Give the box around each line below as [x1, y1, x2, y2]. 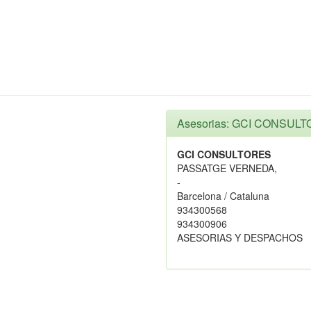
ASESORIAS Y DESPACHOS [177, 230, 303, 244]
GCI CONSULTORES [177, 147, 271, 161]
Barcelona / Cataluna [177, 189, 269, 203]
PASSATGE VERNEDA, [177, 161, 277, 175]
